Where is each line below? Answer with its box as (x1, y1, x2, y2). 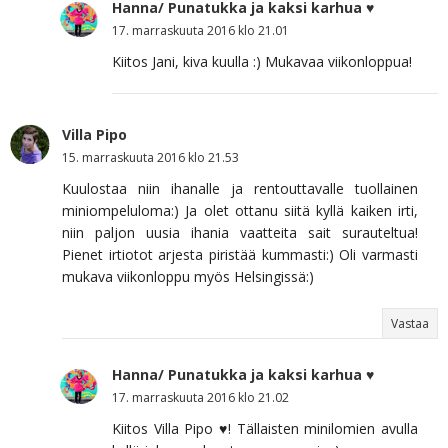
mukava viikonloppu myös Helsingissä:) (62, 267, 314, 287)
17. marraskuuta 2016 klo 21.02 (112, 389, 289, 407)
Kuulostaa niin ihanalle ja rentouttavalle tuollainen (62, 179, 418, 199)
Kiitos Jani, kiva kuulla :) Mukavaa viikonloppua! (112, 52, 412, 72)
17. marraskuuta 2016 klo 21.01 (112, 22, 289, 40)
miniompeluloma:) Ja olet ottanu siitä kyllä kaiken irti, (62, 201, 418, 221)
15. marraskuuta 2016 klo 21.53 (62, 149, 239, 167)
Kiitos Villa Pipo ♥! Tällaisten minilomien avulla (112, 419, 418, 439)
